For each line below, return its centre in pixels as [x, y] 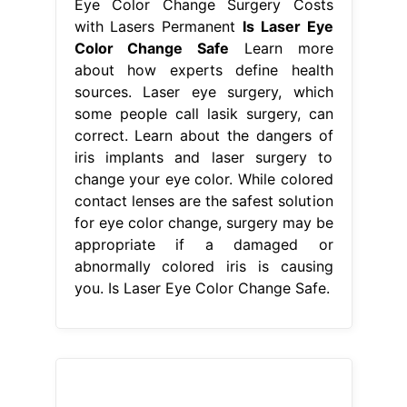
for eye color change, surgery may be [203, 223]
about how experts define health [203, 70]
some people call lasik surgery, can [203, 114]
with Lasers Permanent [158, 27]
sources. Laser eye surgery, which [203, 92]
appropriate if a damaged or [203, 245]
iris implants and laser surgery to [203, 158]
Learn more [281, 49]
